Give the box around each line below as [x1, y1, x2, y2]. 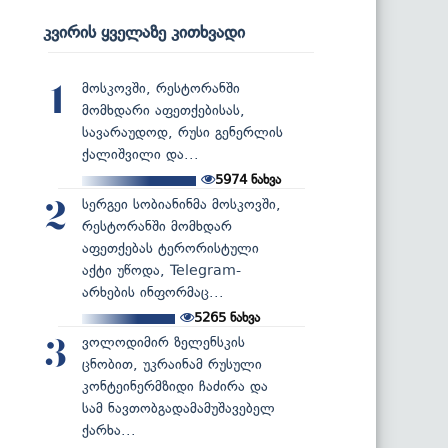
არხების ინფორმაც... [82, 283, 224, 301]
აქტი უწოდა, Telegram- [82, 261, 241, 279]
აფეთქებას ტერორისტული [82, 239, 259, 257]
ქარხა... [82, 421, 136, 439]
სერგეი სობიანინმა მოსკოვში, [82, 195, 281, 213]
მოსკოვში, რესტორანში [82, 79, 240, 97]
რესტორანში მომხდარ [82, 217, 232, 235]
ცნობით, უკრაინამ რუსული [82, 355, 262, 373]
